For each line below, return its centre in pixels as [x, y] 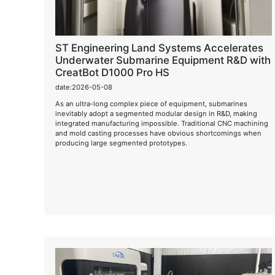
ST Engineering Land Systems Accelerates [159, 48]
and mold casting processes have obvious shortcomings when [158, 133]
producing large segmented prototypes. [121, 143]
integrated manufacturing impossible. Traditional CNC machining [162, 123]
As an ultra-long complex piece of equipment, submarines [151, 103]
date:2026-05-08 [84, 87]
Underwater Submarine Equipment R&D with [163, 60]
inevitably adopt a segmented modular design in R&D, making [156, 113]
